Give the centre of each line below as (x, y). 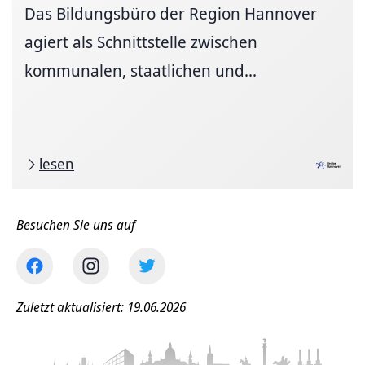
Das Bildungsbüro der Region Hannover (171, 13)
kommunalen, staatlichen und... (141, 70)
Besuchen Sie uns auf (76, 225)
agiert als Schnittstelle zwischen (141, 42)
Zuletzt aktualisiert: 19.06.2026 (101, 307)
